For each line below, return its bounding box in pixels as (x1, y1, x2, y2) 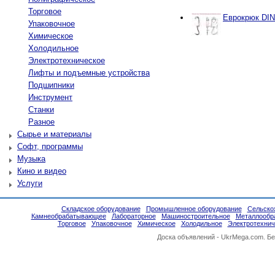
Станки (28, 105, 54, 114)
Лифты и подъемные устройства (28, 68, 150, 77)
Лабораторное (111, 212, 156, 220)
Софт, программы (17, 142, 83, 151)
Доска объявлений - (157, 233, 221, 241)
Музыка (17, 154, 45, 163)
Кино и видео (17, 166, 66, 176)
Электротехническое (28, 56, 105, 65)
